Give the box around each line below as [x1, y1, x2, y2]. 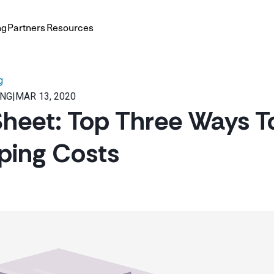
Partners [7, 20, 45, 34]
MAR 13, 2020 [15, 91, 76, 102]
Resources [46, 20, 94, 34]
